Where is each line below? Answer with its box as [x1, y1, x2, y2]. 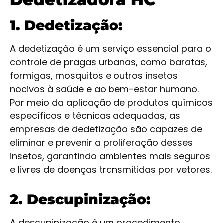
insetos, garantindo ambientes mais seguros [10, 150, 210, 163]
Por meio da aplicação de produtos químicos [10, 96, 213, 109]
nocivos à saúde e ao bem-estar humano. [10, 83, 199, 96]
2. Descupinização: [10, 191, 151, 208]
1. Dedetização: [10, 17, 123, 34]
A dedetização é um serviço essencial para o [10, 42, 211, 55]
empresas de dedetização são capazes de [10, 123, 202, 136]
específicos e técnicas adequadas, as [10, 110, 180, 122]
